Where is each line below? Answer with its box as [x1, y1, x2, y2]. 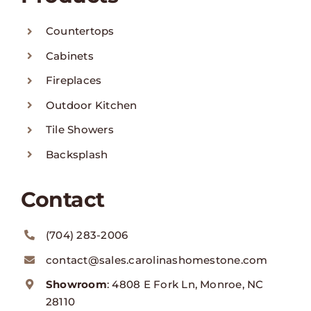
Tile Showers [46, 123, 114, 137]
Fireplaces [46, 74, 102, 87]
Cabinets [46, 49, 94, 62]
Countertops [46, 24, 115, 38]
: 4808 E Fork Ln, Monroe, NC [106, 278, 264, 292]
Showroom [46, 278, 107, 292]
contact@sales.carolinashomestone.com [46, 253, 268, 267]
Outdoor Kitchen [46, 98, 137, 112]
